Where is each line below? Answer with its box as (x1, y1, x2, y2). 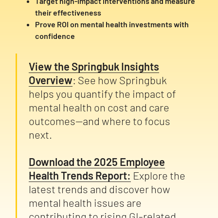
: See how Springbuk (73, 73, 167, 87)
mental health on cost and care (29, 101, 169, 114)
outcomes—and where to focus (29, 114, 170, 127)
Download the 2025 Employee (29, 155, 165, 168)
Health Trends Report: (29, 169, 131, 182)
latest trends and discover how (29, 182, 170, 196)
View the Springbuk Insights (29, 60, 159, 73)
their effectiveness (35, 8, 101, 18)
